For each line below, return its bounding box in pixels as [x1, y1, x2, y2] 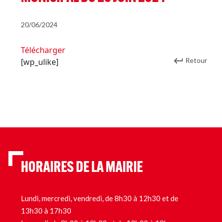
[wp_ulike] [21, 56, 58, 67]
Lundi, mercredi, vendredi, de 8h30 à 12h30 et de [21, 194, 178, 203]
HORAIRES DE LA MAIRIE [21, 161, 143, 176]
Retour [185, 56, 207, 64]
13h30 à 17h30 [21, 206, 71, 215]
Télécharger [21, 45, 65, 55]
